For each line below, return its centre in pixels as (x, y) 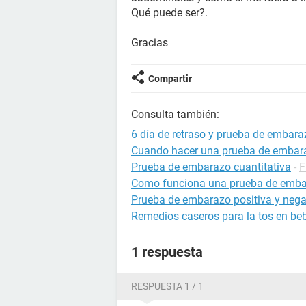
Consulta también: (175, 114)
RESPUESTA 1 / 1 (167, 286)
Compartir (170, 79)
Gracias (150, 43)
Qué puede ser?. (169, 13)
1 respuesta (167, 252)
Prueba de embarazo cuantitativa (211, 167)
